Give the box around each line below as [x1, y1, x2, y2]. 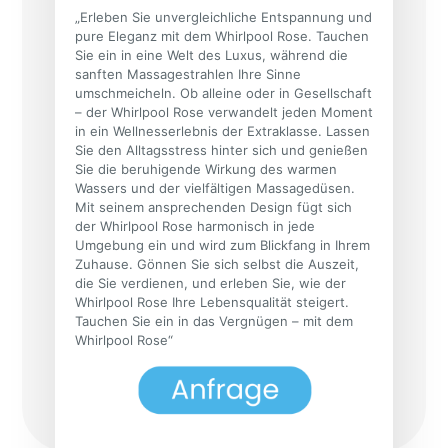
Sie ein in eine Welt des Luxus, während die [75, 47, 348, 64]
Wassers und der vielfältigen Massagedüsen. [75, 180, 355, 197]
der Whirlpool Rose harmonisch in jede [75, 218, 315, 235]
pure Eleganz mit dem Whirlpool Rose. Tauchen [75, 28, 369, 45]
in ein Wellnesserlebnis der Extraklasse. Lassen [75, 123, 370, 140]
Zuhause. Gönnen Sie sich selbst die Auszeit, [75, 256, 359, 273]
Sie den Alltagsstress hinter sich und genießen [75, 142, 368, 159]
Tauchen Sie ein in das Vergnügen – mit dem [75, 313, 353, 330]
